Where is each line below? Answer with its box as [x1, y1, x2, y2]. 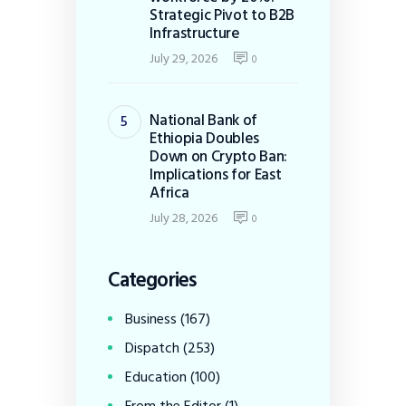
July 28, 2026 [150, 208, 218, 229]
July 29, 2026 [150, 48, 218, 70]
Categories [108, 264, 197, 297]
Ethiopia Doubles [150, 125, 259, 150]
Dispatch [125, 336, 180, 361]
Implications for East [150, 161, 282, 187]
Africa [150, 179, 189, 205]
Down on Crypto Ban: [150, 143, 287, 169]
